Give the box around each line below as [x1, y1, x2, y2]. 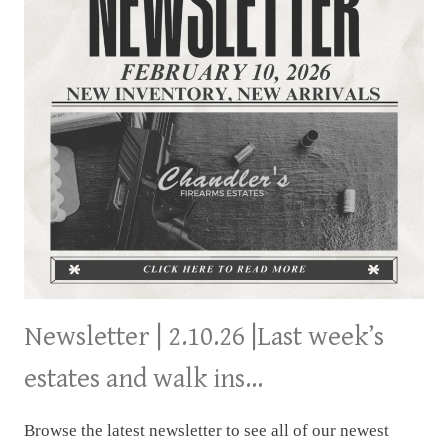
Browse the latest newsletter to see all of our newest [24, 420, 389, 440]
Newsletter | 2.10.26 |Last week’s [24, 320, 384, 353]
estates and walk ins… [24, 362, 263, 395]
